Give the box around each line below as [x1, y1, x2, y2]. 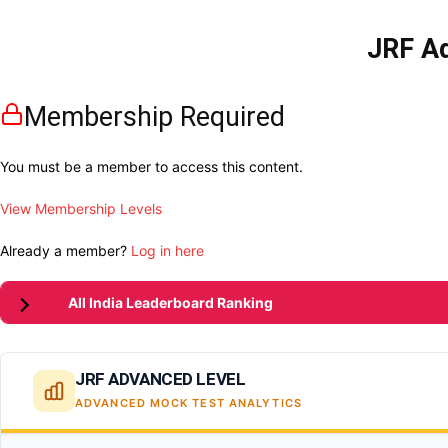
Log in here [131, 242, 204, 259]
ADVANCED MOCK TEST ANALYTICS [75, 395, 302, 410]
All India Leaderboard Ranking [68, 294, 273, 311]
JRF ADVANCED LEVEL [75, 368, 246, 389]
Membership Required [24, 101, 285, 133]
